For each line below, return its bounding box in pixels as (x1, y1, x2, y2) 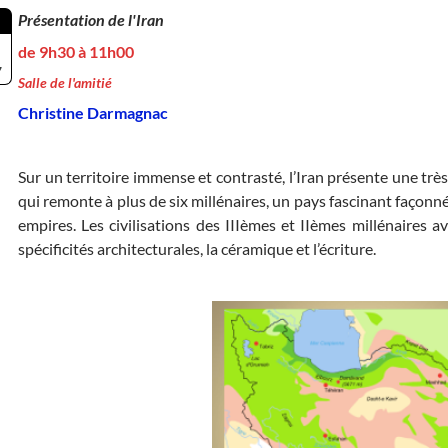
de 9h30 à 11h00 (18, 42, 134, 61)
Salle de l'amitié (18, 74, 112, 91)
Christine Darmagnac (18, 103, 168, 122)
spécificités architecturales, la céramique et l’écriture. (18, 239, 376, 258)
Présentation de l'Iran (18, 10, 164, 29)
